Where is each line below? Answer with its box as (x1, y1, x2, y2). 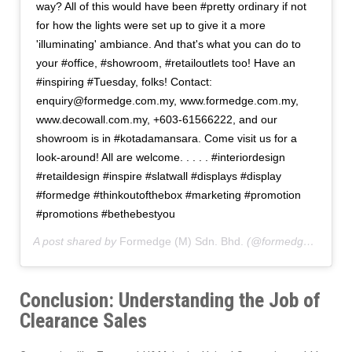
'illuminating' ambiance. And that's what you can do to (36, 37, 301, 50)
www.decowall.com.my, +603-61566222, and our (36, 112, 277, 126)
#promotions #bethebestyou (36, 207, 175, 220)
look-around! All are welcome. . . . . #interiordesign (36, 150, 285, 163)
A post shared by (33, 234, 119, 247)
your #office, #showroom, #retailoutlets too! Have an (36, 56, 295, 69)
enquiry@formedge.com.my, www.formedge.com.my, (36, 93, 299, 107)
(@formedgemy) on (244, 234, 303, 247)
